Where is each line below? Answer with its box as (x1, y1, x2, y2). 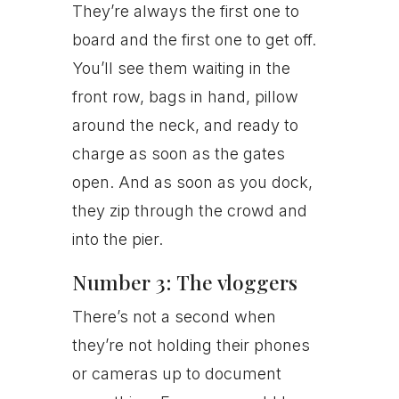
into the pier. (71, 230, 163, 248)
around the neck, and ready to (71, 116, 298, 134)
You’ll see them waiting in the (71, 59, 290, 77)
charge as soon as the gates (71, 144, 285, 163)
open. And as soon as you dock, (71, 173, 313, 191)
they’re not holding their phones (71, 336, 310, 354)
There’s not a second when (71, 307, 276, 326)
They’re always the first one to (71, 2, 299, 20)
